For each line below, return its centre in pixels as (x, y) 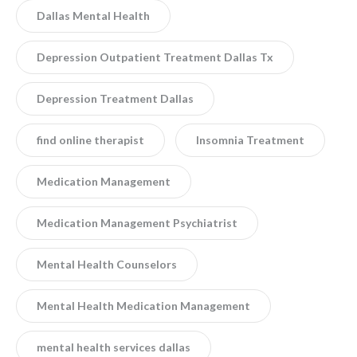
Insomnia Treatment (250, 139)
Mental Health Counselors (107, 264)
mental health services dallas (114, 347)
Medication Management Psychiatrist (137, 222)
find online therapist (90, 139)
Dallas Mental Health (93, 15)
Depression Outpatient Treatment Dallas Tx (155, 57)
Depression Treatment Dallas (115, 98)
